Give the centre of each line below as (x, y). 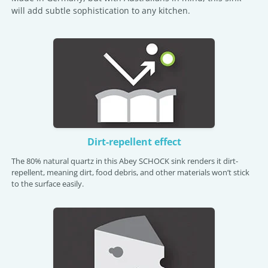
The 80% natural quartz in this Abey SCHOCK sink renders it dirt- (125, 161)
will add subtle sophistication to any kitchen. (101, 10)
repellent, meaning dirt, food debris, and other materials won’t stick (130, 172)
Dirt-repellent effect (134, 142)
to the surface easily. (48, 184)
